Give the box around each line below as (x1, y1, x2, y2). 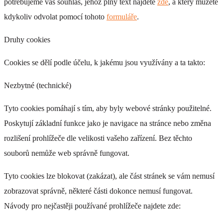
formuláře (107, 12, 137, 21)
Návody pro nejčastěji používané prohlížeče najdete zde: (4, 201, 181, 210)
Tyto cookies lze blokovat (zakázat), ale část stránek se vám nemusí (4, 171, 215, 180)
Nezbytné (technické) (4, 81, 71, 90)
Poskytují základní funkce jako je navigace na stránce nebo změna (4, 118, 211, 127)
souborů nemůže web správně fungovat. (4, 148, 129, 157)
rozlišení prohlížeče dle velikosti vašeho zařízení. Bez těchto (4, 133, 192, 142)
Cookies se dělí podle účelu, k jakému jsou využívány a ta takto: (4, 58, 205, 67)
